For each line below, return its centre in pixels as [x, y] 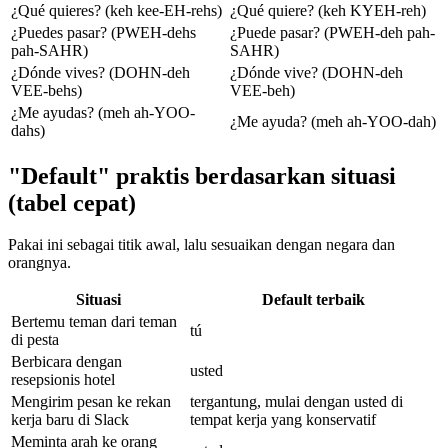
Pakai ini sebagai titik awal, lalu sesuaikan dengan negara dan [201, 245]
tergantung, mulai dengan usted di [296, 402]
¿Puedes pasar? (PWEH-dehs [103, 32]
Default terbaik [313, 300]
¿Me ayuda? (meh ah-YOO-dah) [333, 121]
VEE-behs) [46, 90]
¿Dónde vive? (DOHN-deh [316, 72]
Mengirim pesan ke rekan [91, 402]
